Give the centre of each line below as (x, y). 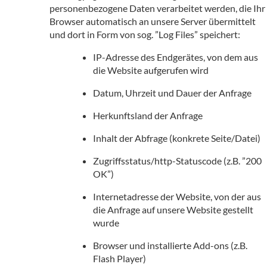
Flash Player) (119, 258)
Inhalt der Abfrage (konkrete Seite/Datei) (177, 138)
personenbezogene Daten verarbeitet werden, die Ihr (157, 8)
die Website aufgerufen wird (151, 70)
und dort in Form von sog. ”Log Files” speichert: (145, 34)
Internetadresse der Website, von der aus (177, 196)
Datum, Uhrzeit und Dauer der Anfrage (172, 92)
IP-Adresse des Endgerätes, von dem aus (176, 57)
